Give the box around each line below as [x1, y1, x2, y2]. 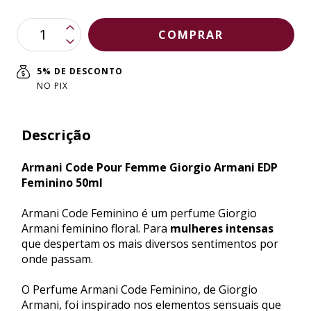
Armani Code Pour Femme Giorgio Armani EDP [22, 159, 278, 175]
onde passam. [22, 251, 93, 267]
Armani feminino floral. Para [22, 220, 170, 236]
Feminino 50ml [22, 174, 103, 190]
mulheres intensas [170, 220, 274, 236]
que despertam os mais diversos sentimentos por [22, 235, 278, 251]
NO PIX [37, 79, 69, 92]
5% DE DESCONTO [37, 65, 124, 77]
